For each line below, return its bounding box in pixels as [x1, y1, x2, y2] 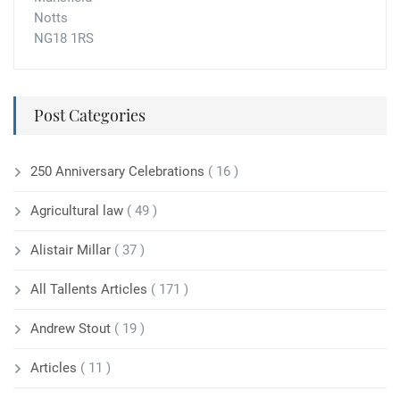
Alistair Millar [30, 242, 114, 259]
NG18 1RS [34, 30, 94, 47]
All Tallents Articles [30, 281, 151, 298]
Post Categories [34, 104, 146, 127]
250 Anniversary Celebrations [30, 163, 208, 180]
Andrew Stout [30, 321, 114, 337]
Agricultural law [30, 203, 127, 220]
